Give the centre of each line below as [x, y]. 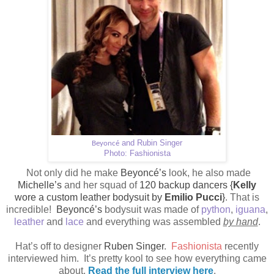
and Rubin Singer [151, 143]
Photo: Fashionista [137, 154]
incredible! [29, 210]
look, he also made [208, 173]
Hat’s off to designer [60, 246]
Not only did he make [73, 173]
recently [240, 246]
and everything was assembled [153, 222]
